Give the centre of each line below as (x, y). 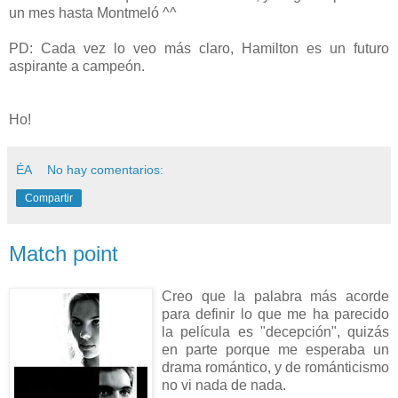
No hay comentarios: (106, 170)
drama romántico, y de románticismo (275, 367)
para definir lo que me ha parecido (275, 314)
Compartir (49, 199)
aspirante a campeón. (77, 67)
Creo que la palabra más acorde (275, 296)
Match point (64, 254)
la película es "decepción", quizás (275, 331)
